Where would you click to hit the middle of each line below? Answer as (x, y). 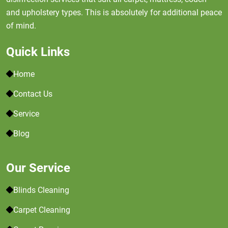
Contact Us (33, 94)
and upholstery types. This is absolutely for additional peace (114, 12)
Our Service (38, 168)
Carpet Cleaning (42, 210)
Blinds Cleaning (41, 190)
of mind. (21, 26)
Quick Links (38, 52)
